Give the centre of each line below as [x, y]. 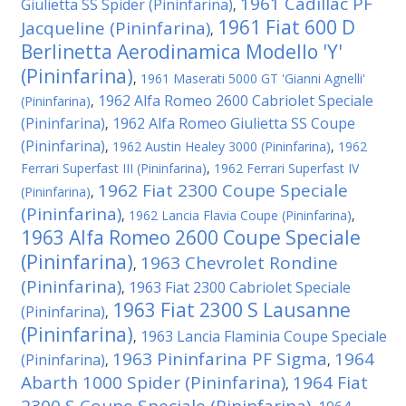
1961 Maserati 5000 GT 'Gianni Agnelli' [253, 78]
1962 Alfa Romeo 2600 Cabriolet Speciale [236, 101]
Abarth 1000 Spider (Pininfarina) [153, 382]
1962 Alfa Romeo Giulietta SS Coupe [234, 123]
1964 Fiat [330, 382]
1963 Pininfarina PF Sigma [220, 359]
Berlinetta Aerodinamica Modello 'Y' [182, 52]
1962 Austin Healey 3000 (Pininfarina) [222, 146]
